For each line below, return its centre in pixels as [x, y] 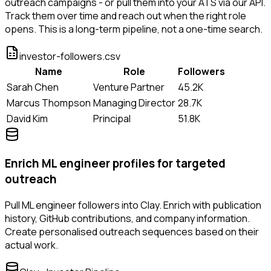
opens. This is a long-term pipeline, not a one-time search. [134, 29]
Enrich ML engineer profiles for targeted [115, 164]
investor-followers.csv [70, 56]
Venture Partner [129, 87]
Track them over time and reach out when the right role [126, 15]
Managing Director [134, 103]
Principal [112, 118]
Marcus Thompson [49, 103]
